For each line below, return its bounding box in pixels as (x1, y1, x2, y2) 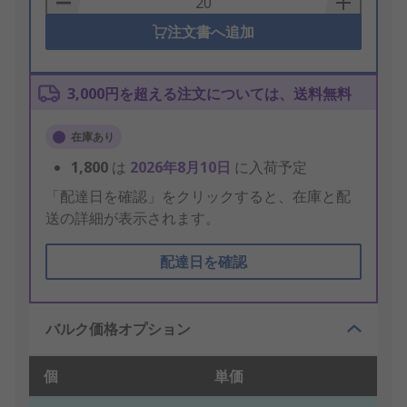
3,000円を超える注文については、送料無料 (67, 84, 352, 104)
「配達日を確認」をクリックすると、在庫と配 (45, 186, 351, 207)
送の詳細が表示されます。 (45, 208, 220, 229)
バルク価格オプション (45, 319, 191, 340)
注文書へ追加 (166, 22, 254, 43)
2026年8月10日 (130, 157, 234, 178)
